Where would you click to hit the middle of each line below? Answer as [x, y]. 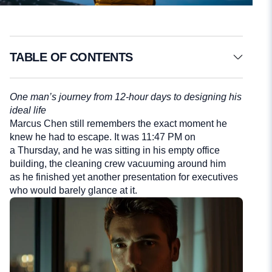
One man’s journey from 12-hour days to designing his [126, 97]
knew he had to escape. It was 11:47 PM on [104, 137]
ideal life [28, 110]
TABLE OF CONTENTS [71, 57]
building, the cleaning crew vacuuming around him [118, 163]
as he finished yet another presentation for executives [124, 177]
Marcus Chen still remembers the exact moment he [118, 123]
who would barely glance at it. [73, 190]
